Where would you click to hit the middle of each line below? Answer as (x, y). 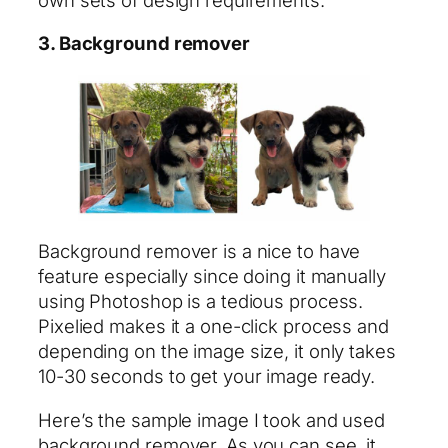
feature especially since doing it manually (212, 276)
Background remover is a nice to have (199, 251)
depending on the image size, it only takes (217, 351)
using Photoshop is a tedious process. (201, 301)
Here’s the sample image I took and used (212, 419)
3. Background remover (144, 43)
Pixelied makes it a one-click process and (213, 326)
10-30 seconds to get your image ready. (207, 376)
